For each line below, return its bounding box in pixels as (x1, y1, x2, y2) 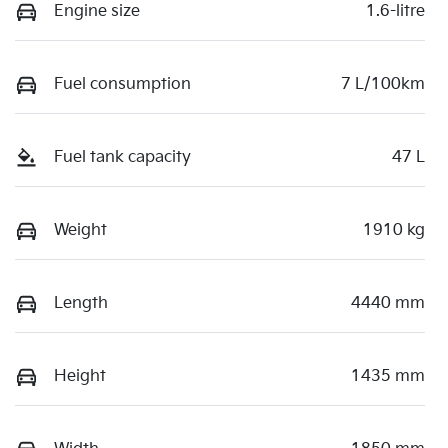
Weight (54, 220, 107, 240)
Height (54, 366, 106, 386)
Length (54, 293, 108, 313)
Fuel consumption (54, 74, 191, 94)
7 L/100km (341, 74, 425, 94)
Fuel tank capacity (54, 147, 191, 167)
